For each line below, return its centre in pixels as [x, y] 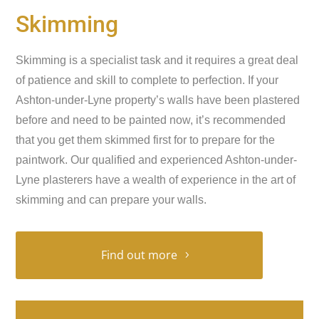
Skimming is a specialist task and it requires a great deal [157, 60]
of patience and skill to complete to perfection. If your [147, 80]
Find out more [140, 255]
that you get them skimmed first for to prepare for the [146, 140]
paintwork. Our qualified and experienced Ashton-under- [157, 160]
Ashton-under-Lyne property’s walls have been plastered [158, 100]
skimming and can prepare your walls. [111, 200]
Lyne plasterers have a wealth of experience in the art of [156, 180]
